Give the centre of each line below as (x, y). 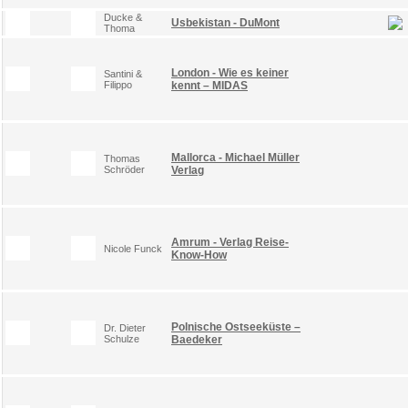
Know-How (199, 255)
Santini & (123, 73)
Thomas (122, 158)
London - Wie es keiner (230, 72)
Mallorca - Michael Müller (235, 157)
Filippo (118, 84)
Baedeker (197, 339)
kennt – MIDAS (209, 85)
